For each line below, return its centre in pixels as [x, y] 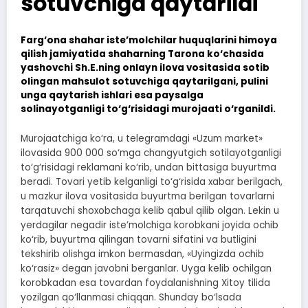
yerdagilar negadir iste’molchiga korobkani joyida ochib [150, 225]
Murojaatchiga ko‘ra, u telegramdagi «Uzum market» [142, 139]
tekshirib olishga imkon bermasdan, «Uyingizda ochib [142, 254]
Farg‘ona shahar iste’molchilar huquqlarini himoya [149, 40]
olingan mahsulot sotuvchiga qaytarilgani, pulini [144, 81]
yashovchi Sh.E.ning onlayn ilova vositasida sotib [145, 67]
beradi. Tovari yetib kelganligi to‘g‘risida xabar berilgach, [152, 182]
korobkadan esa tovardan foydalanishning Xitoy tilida [145, 283]
